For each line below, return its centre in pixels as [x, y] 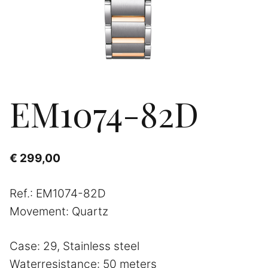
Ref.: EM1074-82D [58, 193]
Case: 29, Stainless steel [74, 246]
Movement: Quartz [59, 211]
